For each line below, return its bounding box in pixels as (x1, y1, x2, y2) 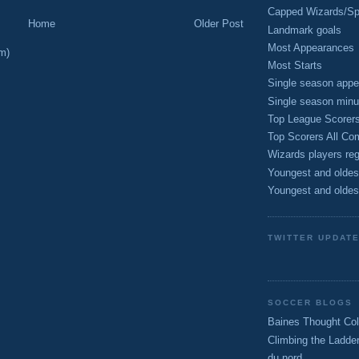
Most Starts (268, 59, 322, 72)
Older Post (194, 17, 244, 30)
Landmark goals (268, 23, 341, 36)
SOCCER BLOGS (268, 297, 353, 307)
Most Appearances (268, 41, 354, 54)
